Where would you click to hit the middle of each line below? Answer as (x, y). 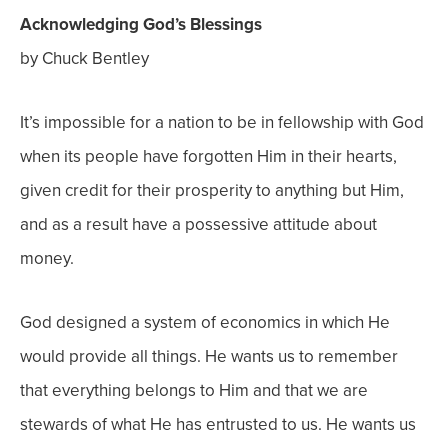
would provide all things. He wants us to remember (209, 356)
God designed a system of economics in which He (205, 322)
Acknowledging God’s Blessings (141, 24)
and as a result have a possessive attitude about (198, 224)
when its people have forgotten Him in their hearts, (208, 156)
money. (47, 258)
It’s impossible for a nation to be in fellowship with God (222, 122)
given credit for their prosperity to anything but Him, (212, 190)
